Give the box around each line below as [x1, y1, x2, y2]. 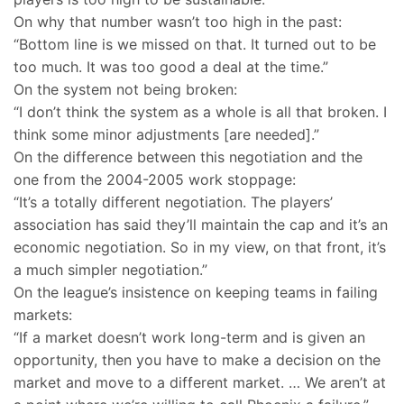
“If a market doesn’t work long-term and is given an [14, 328, 365, 347]
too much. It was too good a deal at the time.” [14, 58, 328, 77]
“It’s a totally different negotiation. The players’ [14, 193, 333, 212]
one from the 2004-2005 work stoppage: [14, 170, 296, 189]
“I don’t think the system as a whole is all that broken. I [14, 103, 387, 122]
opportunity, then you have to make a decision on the [14, 351, 381, 370]
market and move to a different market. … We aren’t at [14, 373, 386, 392]
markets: [14, 306, 72, 325]
